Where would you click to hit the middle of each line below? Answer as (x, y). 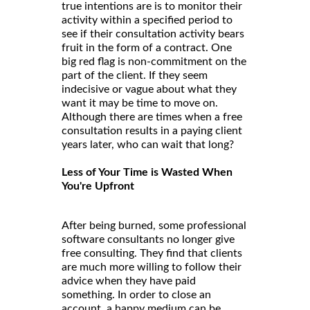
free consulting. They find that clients (152, 254)
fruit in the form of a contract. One (147, 48)
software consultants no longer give (148, 240)
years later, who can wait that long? (149, 145)
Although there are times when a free (152, 117)
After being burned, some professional (154, 226)
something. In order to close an (136, 295)
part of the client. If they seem (135, 76)
